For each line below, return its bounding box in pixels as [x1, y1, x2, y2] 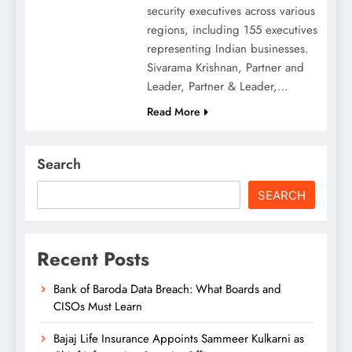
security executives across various [146, 2, 315, 20]
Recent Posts [37, 244, 149, 273]
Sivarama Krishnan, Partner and [146, 58, 304, 76]
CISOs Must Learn [53, 297, 142, 315]
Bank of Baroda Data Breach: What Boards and [53, 280, 281, 298]
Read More [146, 103, 200, 119]
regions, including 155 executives [146, 20, 317, 38]
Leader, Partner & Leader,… [146, 77, 288, 95]
